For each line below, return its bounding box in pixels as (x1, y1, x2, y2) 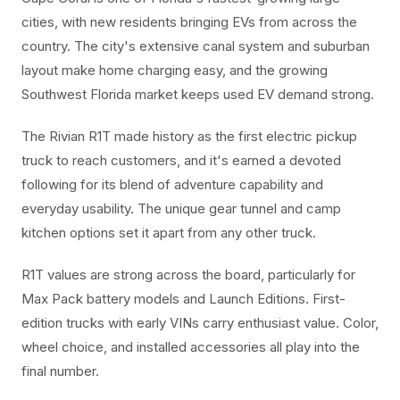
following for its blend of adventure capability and (21, 175, 323, 193)
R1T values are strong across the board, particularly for (21, 265, 355, 283)
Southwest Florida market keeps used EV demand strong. (21, 85, 374, 103)
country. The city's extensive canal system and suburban (21, 37, 370, 54)
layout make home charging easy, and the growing (21, 61, 328, 79)
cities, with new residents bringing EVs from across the (21, 12, 357, 30)
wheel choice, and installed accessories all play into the (21, 337, 360, 355)
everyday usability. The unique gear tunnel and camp (21, 199, 341, 217)
